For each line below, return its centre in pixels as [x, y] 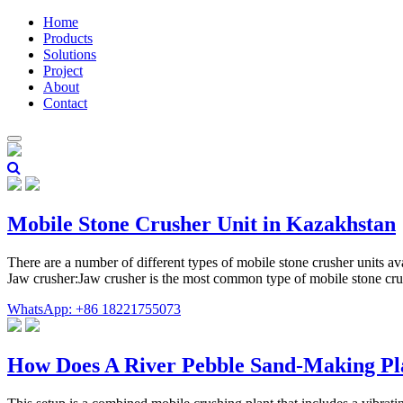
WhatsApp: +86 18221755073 [94, 309]
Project [63, 71]
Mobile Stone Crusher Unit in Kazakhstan [201, 224]
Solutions [70, 54]
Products [68, 38]
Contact [65, 103]
